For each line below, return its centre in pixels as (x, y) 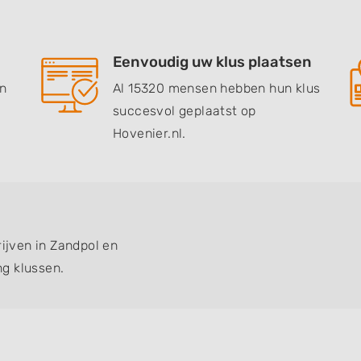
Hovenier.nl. (149, 133)
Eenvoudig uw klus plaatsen (212, 62)
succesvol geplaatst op (185, 111)
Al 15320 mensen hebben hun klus (217, 88)
